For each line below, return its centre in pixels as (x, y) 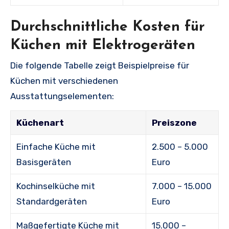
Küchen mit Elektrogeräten (103, 45)
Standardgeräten (52, 201)
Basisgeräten (44, 162)
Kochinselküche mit (56, 186)
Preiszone (175, 123)
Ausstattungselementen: (62, 96)
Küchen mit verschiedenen (64, 81)
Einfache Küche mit (56, 147)
